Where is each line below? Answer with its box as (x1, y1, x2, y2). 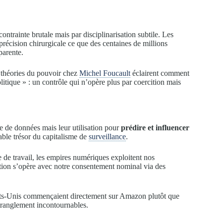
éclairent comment (130, 68, 189, 77)
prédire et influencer (121, 123, 189, 132)
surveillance (89, 132, 126, 141)
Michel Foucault (79, 68, 130, 77)
